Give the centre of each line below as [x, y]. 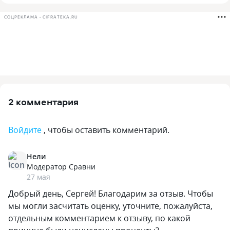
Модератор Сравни [61, 167]
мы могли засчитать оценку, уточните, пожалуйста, [110, 206]
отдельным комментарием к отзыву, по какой [99, 218]
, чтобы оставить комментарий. [107, 130]
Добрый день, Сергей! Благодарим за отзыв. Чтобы [111, 194]
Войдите [25, 130]
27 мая [39, 177]
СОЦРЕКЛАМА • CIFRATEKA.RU [41, 17]
